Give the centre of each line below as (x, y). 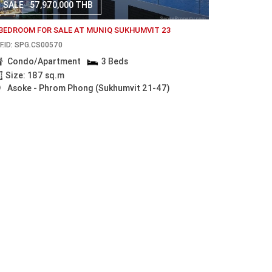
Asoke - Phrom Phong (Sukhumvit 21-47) (88, 88)
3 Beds (115, 61)
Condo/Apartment (44, 61)
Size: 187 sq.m (35, 75)
